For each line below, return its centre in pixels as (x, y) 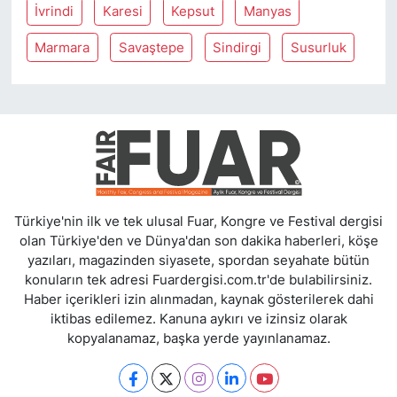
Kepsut (193, 11)
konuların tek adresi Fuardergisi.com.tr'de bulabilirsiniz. (198, 280)
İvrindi (54, 11)
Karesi (122, 11)
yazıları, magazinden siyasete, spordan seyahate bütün (198, 261)
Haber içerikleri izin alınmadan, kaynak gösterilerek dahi (198, 300)
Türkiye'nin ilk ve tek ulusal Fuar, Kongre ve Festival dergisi (198, 222)
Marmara (62, 47)
